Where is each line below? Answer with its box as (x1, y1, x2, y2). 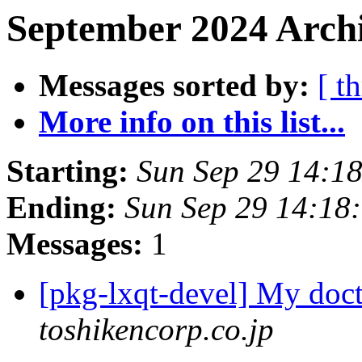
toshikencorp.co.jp (39, 312, 274, 347)
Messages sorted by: (39, 68, 309, 103)
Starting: (6, 154, 128, 189)
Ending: (6, 190, 116, 225)
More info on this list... (39, 104, 345, 140)
